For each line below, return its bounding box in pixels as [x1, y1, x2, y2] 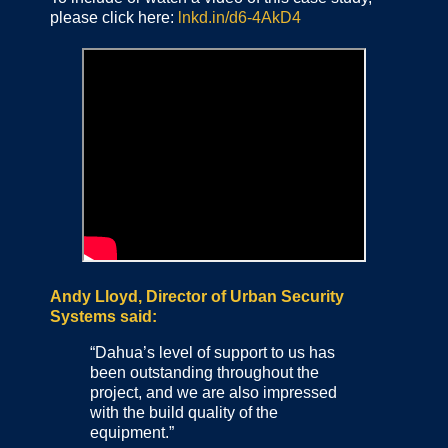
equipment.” [90, 424, 174, 442]
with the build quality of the [90, 404, 278, 422]
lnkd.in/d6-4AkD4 [178, 9, 301, 27]
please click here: [50, 9, 178, 27]
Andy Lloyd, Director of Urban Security [50, 288, 344, 306]
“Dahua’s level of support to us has [90, 344, 335, 362]
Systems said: [50, 308, 157, 326]
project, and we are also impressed [90, 384, 337, 402]
